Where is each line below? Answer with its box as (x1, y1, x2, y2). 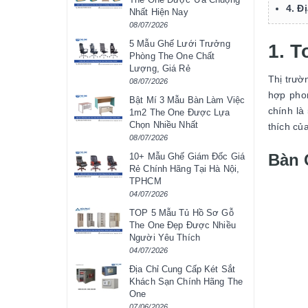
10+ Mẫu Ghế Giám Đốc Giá (129, 151, 245, 162)
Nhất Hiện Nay (129, 7, 188, 18)
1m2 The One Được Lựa (129, 107, 230, 118)
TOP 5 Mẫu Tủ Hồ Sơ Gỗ (129, 208, 234, 219)
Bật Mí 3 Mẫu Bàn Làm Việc (129, 95, 245, 106)
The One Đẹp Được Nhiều (129, 220, 236, 231)
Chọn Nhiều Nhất (129, 120, 198, 131)
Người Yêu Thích (129, 232, 200, 243)
